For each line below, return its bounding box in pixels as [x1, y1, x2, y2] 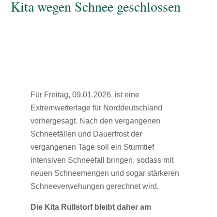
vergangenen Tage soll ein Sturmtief [30, 143, 154, 152]
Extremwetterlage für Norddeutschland [30, 104, 162, 112]
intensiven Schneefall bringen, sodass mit [30, 156, 173, 165]
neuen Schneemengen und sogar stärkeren [30, 169, 179, 178]
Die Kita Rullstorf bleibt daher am [30, 203, 151, 212]
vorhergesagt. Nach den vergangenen [30, 117, 160, 125]
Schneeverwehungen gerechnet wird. [30, 182, 159, 191]
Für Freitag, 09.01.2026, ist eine [30, 91, 139, 99]
